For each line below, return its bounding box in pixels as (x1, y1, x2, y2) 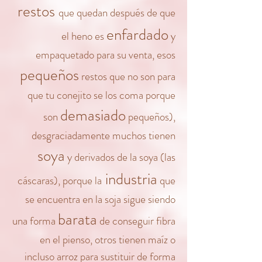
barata (58, 208, 97, 230)
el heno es (61, 28, 106, 44)
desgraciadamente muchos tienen (32, 127, 175, 143)
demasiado (60, 104, 126, 126)
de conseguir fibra (97, 213, 175, 229)
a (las (153, 149, 175, 165)
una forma (12, 213, 58, 229)
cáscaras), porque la (18, 173, 102, 188)
